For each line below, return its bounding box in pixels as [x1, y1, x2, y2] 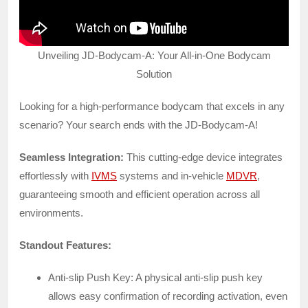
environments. [19, 206, 83, 219]
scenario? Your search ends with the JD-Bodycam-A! [19, 118, 258, 131]
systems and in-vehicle [117, 169, 226, 181]
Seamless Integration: [19, 151, 124, 163]
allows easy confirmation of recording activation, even [48, 289, 287, 302]
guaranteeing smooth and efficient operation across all [19, 188, 260, 200]
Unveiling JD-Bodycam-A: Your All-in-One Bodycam [37, 49, 271, 61]
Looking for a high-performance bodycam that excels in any [19, 100, 285, 112]
